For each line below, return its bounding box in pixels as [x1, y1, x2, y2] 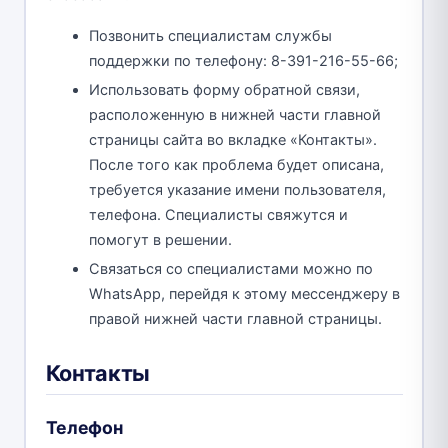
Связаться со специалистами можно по [89, 260, 373, 279]
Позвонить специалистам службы [89, 27, 332, 46]
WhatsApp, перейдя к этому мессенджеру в [89, 285, 400, 304]
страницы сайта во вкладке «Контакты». [89, 131, 377, 150]
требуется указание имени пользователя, [89, 181, 386, 200]
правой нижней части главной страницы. [89, 310, 382, 329]
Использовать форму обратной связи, [89, 81, 360, 100]
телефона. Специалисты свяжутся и [89, 206, 348, 225]
